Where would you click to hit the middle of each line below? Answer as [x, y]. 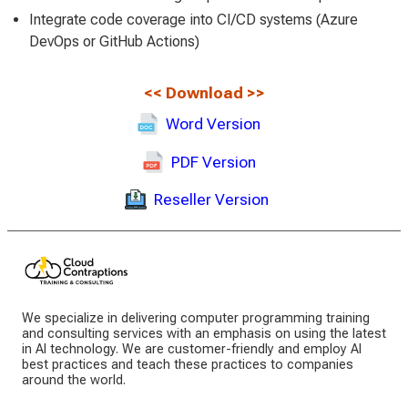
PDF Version [213, 162]
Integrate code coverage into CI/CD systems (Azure [194, 20]
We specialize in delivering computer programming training [196, 319]
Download [204, 92]
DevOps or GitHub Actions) [114, 42]
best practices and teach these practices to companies [188, 365]
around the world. [74, 381]
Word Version [213, 123]
